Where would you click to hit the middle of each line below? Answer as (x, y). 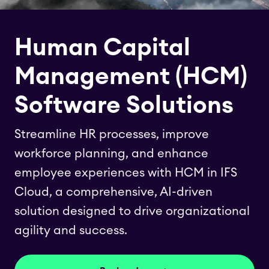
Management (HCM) (131, 77)
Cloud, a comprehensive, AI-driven (113, 192)
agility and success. (71, 231)
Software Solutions (124, 106)
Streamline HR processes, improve (112, 134)
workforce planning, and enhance (111, 154)
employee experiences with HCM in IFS (126, 173)
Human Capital (102, 48)
